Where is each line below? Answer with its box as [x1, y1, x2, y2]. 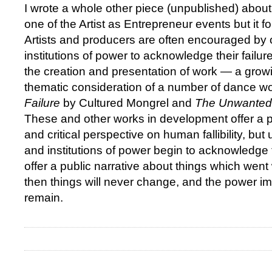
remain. [24, 191, 63, 205]
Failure [24, 97, 60, 110]
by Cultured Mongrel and [60, 97, 195, 110]
